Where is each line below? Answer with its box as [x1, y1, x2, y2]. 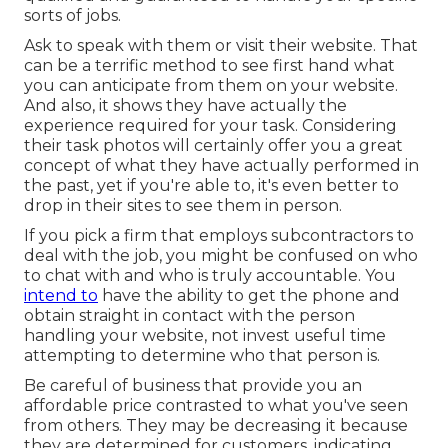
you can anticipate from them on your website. [24, 76, 398, 96]
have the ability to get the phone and [98, 286, 400, 306]
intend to [24, 286, 98, 306]
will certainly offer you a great [159, 136, 403, 156]
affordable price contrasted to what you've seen [24, 396, 408, 416]
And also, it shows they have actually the [24, 96, 347, 116]
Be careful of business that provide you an [24, 376, 362, 396]
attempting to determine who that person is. [24, 346, 380, 366]
